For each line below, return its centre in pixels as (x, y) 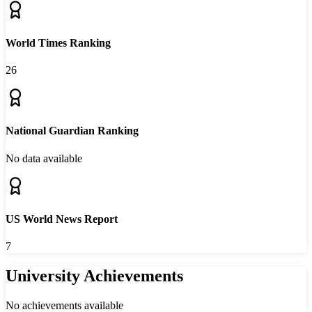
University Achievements (94, 276)
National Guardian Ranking (72, 131)
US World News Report (62, 219)
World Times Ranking (58, 42)
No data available (44, 158)
